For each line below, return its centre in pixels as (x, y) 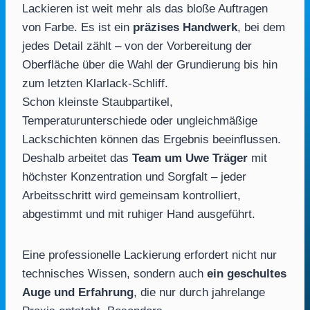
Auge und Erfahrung (78, 292)
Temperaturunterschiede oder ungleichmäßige (140, 121)
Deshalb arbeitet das (77, 158)
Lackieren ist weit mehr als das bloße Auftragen (145, 9)
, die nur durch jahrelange (199, 292)
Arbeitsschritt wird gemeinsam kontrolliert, (131, 195)
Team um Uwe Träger (190, 158)
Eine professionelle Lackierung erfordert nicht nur (149, 255)
